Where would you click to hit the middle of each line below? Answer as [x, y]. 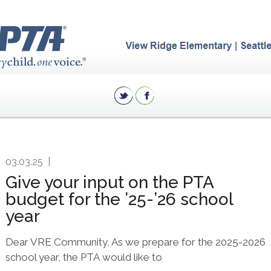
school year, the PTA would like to [83, 257]
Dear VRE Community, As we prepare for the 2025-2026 [135, 242]
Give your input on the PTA [109, 182]
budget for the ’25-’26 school [119, 199]
